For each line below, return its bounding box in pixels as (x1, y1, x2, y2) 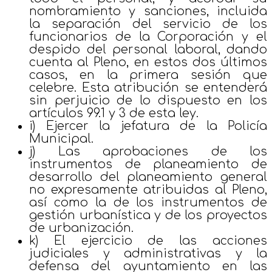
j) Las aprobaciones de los (29, 144, 267, 158)
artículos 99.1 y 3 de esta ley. (29, 106, 199, 120)
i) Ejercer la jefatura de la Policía (29, 119, 267, 132)
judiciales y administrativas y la (29, 246, 267, 260)
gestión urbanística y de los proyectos (29, 208, 267, 222)
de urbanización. (29, 221, 134, 234)
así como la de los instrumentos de (29, 195, 267, 209)
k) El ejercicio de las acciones (29, 234, 267, 247)
